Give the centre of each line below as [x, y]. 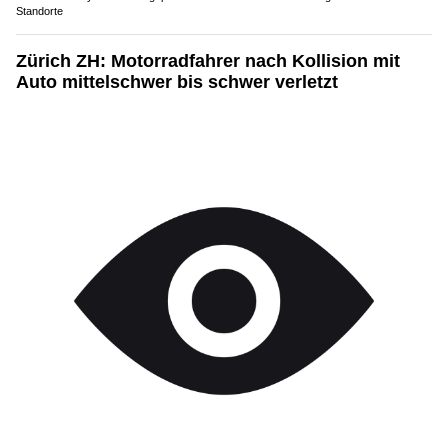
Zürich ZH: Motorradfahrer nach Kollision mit [208, 61]
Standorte [39, 11]
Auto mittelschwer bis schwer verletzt [177, 82]
